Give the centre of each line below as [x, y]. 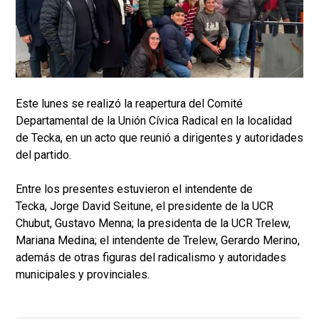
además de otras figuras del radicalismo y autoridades [151, 258]
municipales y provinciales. [83, 275]
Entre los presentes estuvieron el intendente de [134, 189]
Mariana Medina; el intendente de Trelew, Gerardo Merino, [158, 241]
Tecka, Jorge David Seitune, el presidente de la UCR [145, 206]
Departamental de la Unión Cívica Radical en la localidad [154, 121]
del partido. [43, 155]
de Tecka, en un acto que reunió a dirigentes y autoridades [159, 138]
